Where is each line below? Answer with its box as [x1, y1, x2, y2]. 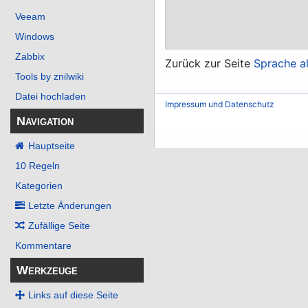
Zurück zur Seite [165, 56, 254, 70]
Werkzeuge [16, 263, 78, 277]
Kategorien [15, 180, 63, 192]
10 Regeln [15, 160, 60, 172]
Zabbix [15, 51, 45, 63]
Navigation [16, 113, 74, 128]
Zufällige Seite [28, 220, 90, 232]
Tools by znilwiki [15, 71, 84, 82]
